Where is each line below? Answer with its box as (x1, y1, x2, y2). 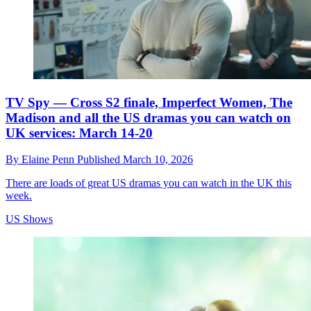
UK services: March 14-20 (6, 125, 153, 140)
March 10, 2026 (123, 153, 193, 166)
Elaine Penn (22, 153, 77, 166)
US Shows (6, 213, 53, 226)
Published (77, 153, 123, 166)
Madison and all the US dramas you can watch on (6, 110, 291, 125)
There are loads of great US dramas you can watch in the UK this (6, 177, 292, 190)
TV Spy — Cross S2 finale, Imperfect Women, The (6, 94, 292, 110)
